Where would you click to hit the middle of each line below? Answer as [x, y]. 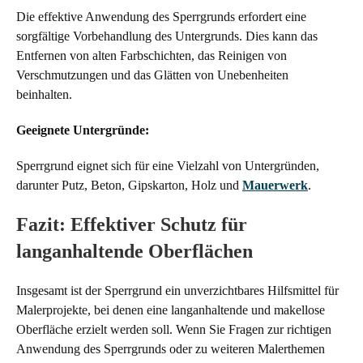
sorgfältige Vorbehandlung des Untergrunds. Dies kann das [167, 36]
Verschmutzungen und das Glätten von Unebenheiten [152, 75]
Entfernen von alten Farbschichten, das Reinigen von [152, 55]
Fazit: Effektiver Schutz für [132, 224]
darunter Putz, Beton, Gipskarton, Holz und [129, 185]
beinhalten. [44, 94]
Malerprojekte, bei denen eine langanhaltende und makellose [171, 310]
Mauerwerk [275, 185]
